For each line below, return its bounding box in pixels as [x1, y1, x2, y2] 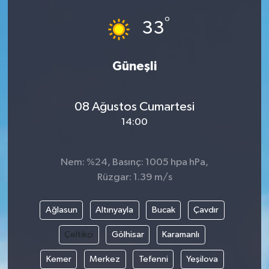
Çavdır [193, 205, 219, 214]
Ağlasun [45, 205, 77, 214]
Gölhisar [111, 229, 144, 239]
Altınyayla [95, 205, 133, 214]
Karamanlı [162, 229, 200, 239]
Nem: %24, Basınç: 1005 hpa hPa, [61, 157, 208, 168]
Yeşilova [186, 254, 218, 264]
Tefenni [138, 254, 168, 264]
